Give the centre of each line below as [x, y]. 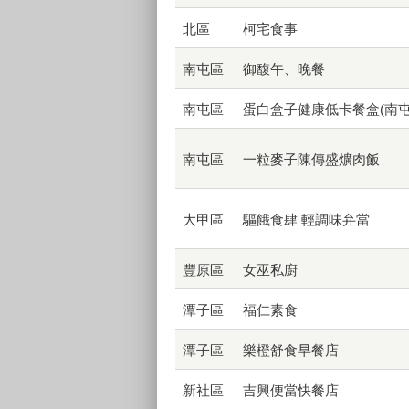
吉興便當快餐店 [291, 391]
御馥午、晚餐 [284, 69]
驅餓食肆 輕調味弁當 [306, 220]
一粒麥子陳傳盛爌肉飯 [311, 160]
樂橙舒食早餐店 [291, 351]
